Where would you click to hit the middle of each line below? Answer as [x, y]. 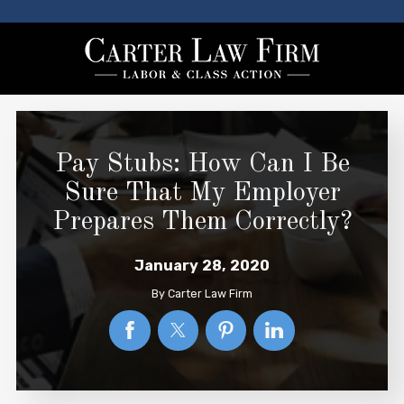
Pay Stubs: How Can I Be [202, 165]
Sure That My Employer [202, 194]
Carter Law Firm [210, 293]
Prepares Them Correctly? [202, 223]
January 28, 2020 [202, 266]
